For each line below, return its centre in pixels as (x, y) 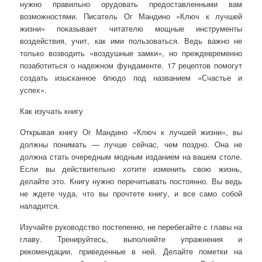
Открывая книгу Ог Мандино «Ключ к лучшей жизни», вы (131, 132)
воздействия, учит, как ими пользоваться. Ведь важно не (131, 41)
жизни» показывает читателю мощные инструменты (131, 29)
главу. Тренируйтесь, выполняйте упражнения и (131, 239)
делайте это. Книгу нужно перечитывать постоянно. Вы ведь (131, 181)
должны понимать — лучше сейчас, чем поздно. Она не (131, 144)
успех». (34, 90)
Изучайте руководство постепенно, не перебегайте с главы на (131, 227)
